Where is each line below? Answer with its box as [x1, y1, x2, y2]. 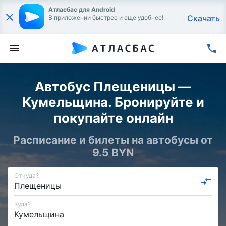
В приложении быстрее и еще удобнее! [48, 14, 163, 21]
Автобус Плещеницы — [35, 79, 191, 94]
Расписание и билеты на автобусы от [13, 134, 213, 146]
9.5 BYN [92, 146, 134, 159]
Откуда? [14, 171, 39, 179]
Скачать [187, 13, 220, 23]
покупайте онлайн [53, 110, 173, 126]
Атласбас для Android [48, 6, 115, 13]
